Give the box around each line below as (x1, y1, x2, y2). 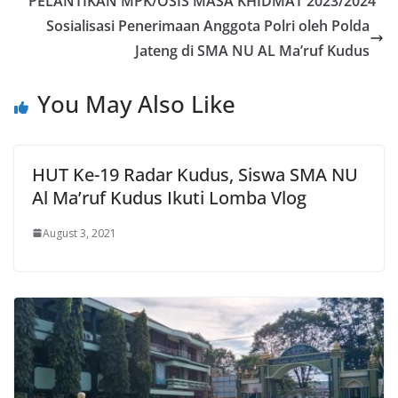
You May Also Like (37, 87, 235, 120)
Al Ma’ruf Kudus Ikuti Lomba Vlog (32, 185, 306, 210)
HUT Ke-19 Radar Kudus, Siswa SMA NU (32, 162, 358, 187)
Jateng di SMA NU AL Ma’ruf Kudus (135, 40, 370, 60)
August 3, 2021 (43, 225, 116, 241)
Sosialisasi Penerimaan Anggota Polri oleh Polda (46, 15, 370, 36)
